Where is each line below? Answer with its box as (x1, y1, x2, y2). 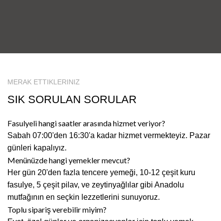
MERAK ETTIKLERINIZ (7, 78, 80, 86)
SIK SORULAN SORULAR (7, 93, 137, 106)
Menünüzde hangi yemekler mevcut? (7, 155, 130, 165)
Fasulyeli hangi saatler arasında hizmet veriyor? (7, 118, 165, 128)
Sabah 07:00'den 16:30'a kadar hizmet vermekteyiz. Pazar (7, 131, 210, 140)
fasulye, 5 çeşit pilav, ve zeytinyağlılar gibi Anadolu (7, 181, 184, 189)
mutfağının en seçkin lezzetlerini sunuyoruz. (7, 193, 160, 201)
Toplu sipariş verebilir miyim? (7, 205, 107, 214)
